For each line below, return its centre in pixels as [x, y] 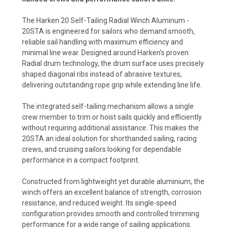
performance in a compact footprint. [81, 160]
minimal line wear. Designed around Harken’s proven [105, 52]
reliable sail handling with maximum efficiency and [102, 42]
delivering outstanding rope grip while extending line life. [112, 85]
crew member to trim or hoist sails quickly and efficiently [112, 117]
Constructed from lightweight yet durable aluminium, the [113, 181]
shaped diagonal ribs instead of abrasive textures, [102, 74]
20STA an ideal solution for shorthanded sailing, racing [109, 138]
